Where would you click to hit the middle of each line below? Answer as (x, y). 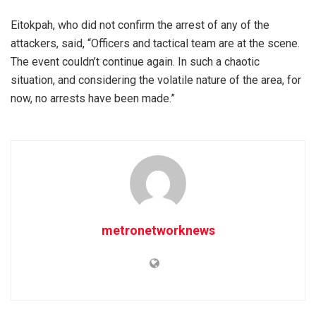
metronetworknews (158, 231)
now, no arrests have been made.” (93, 99)
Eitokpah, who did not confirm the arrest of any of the (140, 25)
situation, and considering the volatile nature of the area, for (156, 80)
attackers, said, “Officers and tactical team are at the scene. (155, 44)
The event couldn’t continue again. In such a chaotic (135, 62)
